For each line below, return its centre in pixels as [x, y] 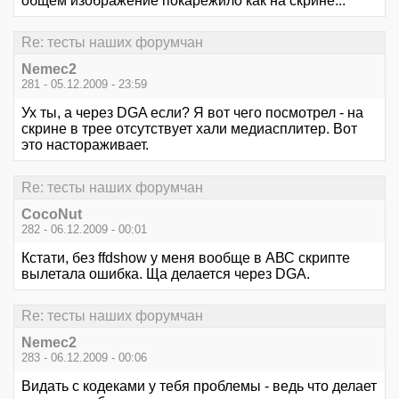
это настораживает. [85, 145]
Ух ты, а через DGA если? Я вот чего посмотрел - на [192, 113]
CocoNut [52, 214]
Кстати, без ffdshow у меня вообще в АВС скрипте [186, 257]
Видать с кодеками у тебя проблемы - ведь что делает [199, 387]
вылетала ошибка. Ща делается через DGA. [166, 273]
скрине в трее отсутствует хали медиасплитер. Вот [189, 129]
